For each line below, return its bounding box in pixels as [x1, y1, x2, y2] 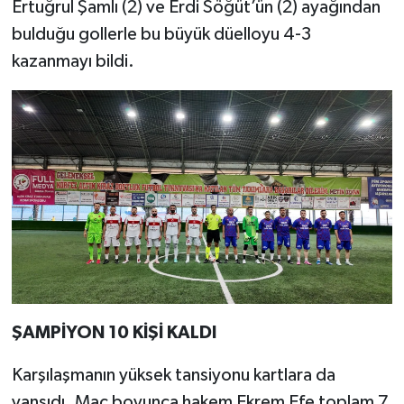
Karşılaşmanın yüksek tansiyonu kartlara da [11, 366, 335, 385]
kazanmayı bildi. [11, 51, 134, 70]
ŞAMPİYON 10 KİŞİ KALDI [11, 324, 216, 343]
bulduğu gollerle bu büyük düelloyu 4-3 [11, 24, 311, 43]
